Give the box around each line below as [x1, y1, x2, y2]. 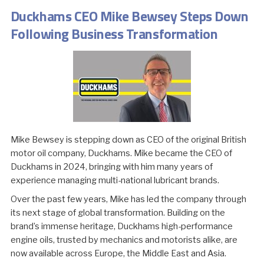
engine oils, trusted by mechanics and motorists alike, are [10, 234, 237, 245]
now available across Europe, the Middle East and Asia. [10, 247, 226, 259]
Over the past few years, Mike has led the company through [10, 193, 246, 204]
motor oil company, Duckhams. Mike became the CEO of [10, 148, 232, 159]
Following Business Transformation [10, 22, 218, 44]
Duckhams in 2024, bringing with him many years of [10, 161, 213, 173]
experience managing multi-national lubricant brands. [10, 175, 219, 186]
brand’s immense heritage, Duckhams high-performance [10, 220, 233, 232]
